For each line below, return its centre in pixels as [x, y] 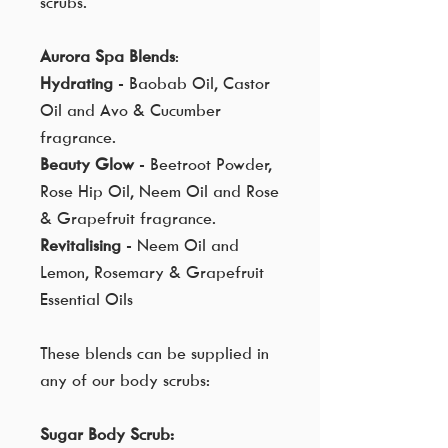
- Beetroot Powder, [203, 164]
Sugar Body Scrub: [107, 434]
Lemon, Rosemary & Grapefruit [152, 272]
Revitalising [80, 245]
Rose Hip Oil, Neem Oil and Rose [159, 191]
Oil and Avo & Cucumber [130, 110]
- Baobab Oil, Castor [194, 83]
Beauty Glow [87, 164]
